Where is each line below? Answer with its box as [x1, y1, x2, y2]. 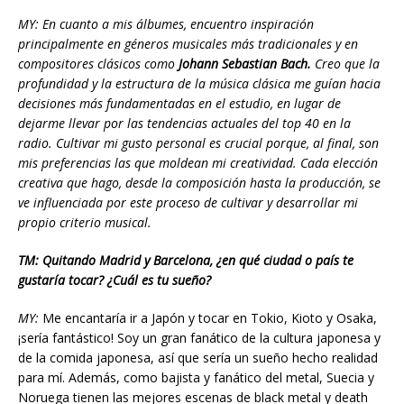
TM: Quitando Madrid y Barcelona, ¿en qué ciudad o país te [18, 251, 353, 269]
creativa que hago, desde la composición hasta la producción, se [18, 173, 381, 191]
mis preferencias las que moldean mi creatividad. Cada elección [18, 153, 378, 171]
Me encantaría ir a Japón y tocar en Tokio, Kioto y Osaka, [42, 308, 377, 326]
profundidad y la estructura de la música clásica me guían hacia [18, 74, 381, 92]
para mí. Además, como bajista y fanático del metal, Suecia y [18, 368, 374, 386]
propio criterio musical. [18, 213, 151, 231]
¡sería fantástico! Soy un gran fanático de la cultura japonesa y [18, 328, 381, 346]
